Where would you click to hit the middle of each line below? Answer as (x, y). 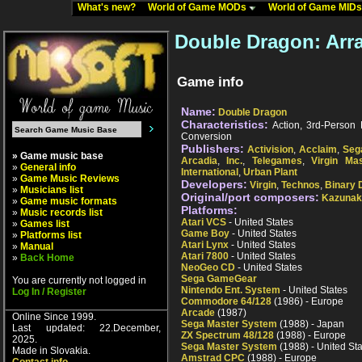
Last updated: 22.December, (86, 328)
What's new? (110, 7)
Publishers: (213, 149)
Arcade (198, 313)
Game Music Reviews (70, 179)
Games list (45, 224)
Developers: (214, 185)
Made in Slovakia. (51, 351)
